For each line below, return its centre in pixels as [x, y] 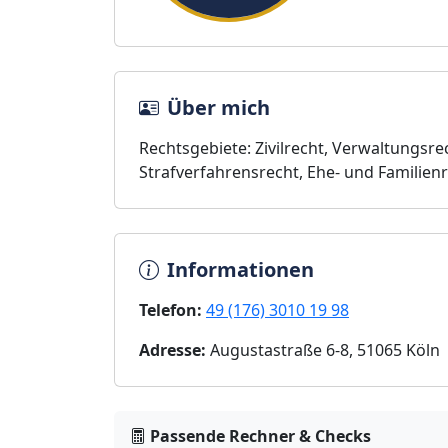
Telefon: [170, 310]
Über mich [218, 107]
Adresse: [172, 350]
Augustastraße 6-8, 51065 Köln [323, 350]
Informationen [240, 269]
